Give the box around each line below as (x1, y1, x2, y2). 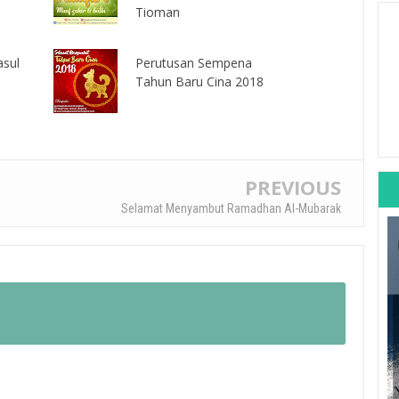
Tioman (134, 3, 180, 20)
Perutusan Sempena (134, 53, 252, 71)
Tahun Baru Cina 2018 (134, 72, 264, 90)
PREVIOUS (245, 173, 341, 200)
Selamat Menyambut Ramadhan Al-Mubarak (121, 200, 341, 216)
